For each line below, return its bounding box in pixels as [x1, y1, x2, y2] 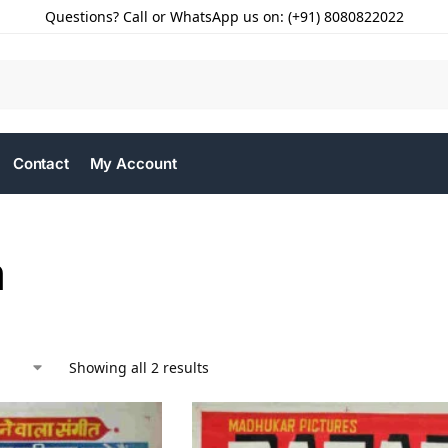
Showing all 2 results [69, 358, 209, 377]
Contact [12, 154, 70, 173]
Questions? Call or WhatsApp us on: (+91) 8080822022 [44, 7, 404, 26]
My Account [89, 154, 177, 173]
